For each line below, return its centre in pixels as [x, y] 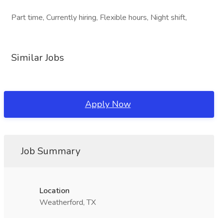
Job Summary [51, 151]
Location [54, 191]
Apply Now [108, 104]
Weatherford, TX [68, 202]
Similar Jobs [38, 58]
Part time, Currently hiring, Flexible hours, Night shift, [99, 18]
